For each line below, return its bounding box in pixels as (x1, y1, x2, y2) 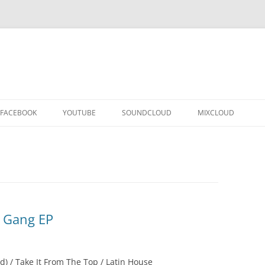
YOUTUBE (63, 108, 96, 118)
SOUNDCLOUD (122, 108, 172, 118)
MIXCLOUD (198, 108, 234, 118)
